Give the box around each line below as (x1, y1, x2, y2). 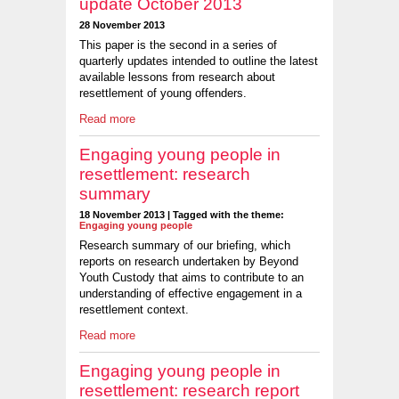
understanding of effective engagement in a (79, 287, 302, 301)
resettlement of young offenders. (79, 86, 247, 101)
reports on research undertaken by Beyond (79, 255, 298, 269)
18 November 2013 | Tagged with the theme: (79, 208, 284, 220)
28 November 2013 (79, 19, 165, 30)
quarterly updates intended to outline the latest (79, 54, 318, 69)
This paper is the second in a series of (79, 38, 277, 53)
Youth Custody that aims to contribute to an (79, 271, 304, 285)
